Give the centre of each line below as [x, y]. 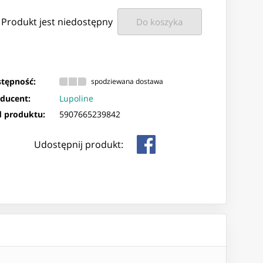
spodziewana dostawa [127, 82]
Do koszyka [160, 21]
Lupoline [77, 98]
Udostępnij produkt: [78, 144]
